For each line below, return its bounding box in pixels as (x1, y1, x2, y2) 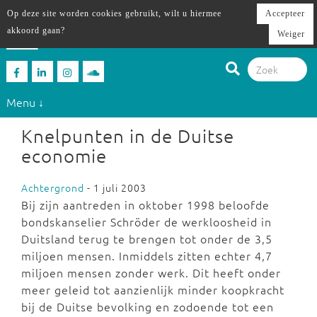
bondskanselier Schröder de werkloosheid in (21, 214, 272, 229)
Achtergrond (21, 180, 84, 195)
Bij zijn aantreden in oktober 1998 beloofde (21, 197, 270, 212)
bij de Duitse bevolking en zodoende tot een (21, 299, 274, 314)
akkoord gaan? (7, 25, 65, 35)
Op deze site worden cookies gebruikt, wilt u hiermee (7, 8, 221, 18)
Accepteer (265, 8, 305, 18)
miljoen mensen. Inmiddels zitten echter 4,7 (21, 248, 272, 263)
